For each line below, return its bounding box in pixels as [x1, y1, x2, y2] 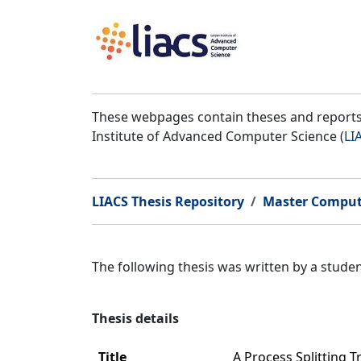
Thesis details [92, 309, 179, 327]
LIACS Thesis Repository [92, 193, 244, 210]
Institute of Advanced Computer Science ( [92, 127, 344, 145]
